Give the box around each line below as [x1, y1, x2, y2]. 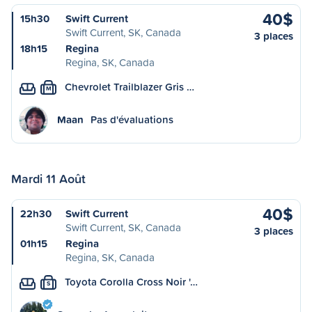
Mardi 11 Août [11, 169, 86, 187]
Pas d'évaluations [91, 112, 173, 127]
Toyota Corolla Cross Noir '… [65, 274, 198, 289]
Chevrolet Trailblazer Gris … [65, 79, 194, 94]
